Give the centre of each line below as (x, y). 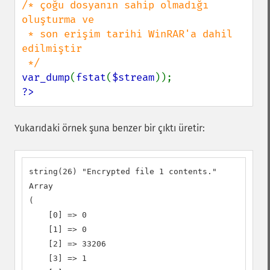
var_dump (46, 77)
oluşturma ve (58, 20)
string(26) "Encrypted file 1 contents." (123, 171)
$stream (133, 77)
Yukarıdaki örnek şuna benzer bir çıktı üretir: (110, 128)
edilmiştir (52, 49)
